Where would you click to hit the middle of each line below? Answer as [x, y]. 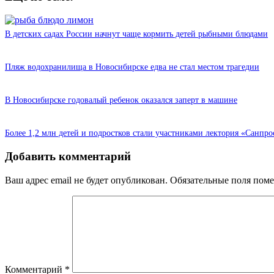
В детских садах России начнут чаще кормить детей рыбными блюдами [136, 34]
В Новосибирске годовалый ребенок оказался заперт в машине [121, 100]
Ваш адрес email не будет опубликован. [86, 180]
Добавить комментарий [68, 156]
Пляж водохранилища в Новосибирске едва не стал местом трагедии [132, 67]
